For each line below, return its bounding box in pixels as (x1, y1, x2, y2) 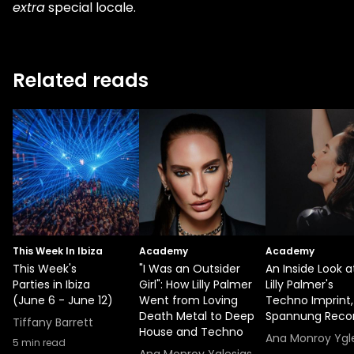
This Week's (13, 261, 77, 277)
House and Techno (139, 324, 243, 340)
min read (19, 336, 66, 349)
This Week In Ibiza (13, 244, 103, 258)
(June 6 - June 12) (13, 292, 113, 308)
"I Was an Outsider (139, 261, 240, 277)
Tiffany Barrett (13, 314, 93, 330)
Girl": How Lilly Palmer (139, 277, 252, 292)
